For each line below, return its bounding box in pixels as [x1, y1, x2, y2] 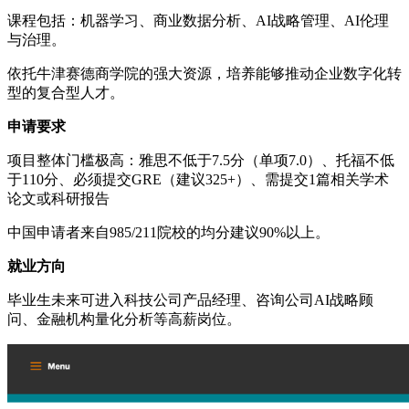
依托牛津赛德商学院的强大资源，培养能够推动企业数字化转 [7, 65, 402, 81]
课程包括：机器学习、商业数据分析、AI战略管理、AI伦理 [7, 12, 389, 28]
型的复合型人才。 [7, 84, 124, 100]
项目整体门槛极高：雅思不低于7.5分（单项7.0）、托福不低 [7, 152, 394, 168]
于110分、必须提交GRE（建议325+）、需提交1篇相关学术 [7, 171, 389, 187]
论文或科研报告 [7, 190, 110, 206]
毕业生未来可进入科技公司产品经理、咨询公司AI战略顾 [7, 291, 373, 308]
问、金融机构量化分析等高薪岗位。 [7, 310, 241, 327]
